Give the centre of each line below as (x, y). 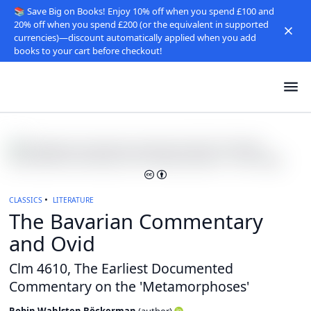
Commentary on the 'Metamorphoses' (129, 286)
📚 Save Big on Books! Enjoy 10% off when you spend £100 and (144, 11)
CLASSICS (26, 200)
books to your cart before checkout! (88, 50)
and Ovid (52, 244)
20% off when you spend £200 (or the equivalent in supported (141, 24)
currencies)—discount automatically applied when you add (135, 37)
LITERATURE (73, 200)
